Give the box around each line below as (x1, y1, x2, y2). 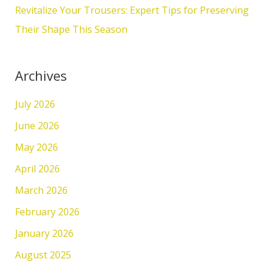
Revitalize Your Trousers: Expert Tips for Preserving (14, 4, 249, 17)
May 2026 (14, 141, 58, 154)
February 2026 (14, 205, 80, 219)
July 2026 (14, 98, 55, 111)
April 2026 (14, 162, 60, 176)
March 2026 (14, 184, 68, 197)
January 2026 (14, 227, 74, 240)
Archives (14, 66, 67, 85)
